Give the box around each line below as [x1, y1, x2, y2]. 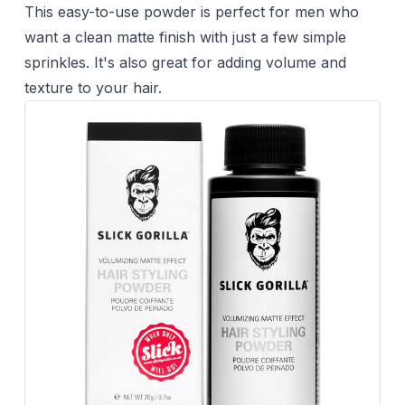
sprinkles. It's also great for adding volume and [24, 53, 346, 72]
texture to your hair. [24, 79, 162, 98]
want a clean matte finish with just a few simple [24, 28, 346, 47]
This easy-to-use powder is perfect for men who [24, 3, 359, 22]
